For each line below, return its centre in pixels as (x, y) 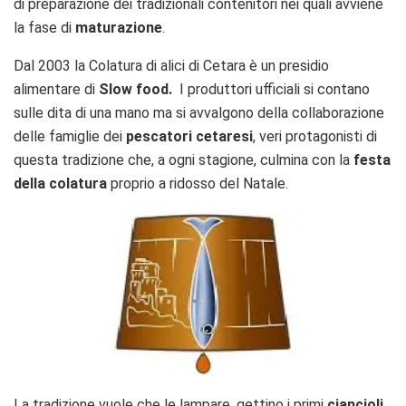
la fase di (44, 27)
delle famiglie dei (70, 136)
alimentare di (56, 89)
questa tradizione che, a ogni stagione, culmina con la (184, 159)
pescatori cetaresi (189, 136)
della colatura (60, 183)
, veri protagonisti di (315, 136)
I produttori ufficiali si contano (271, 89)
